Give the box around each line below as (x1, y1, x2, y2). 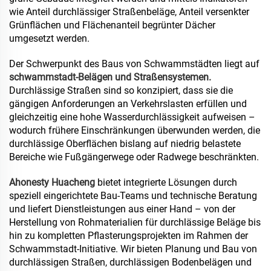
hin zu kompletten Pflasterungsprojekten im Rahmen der (9, 229, 248, 241)
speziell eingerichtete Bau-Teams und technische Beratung (9, 189, 257, 201)
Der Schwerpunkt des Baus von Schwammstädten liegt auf (9, 57, 260, 70)
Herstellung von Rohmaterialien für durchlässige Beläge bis (9, 216, 261, 228)
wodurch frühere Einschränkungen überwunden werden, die (9, 124, 260, 136)
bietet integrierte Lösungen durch (97, 176, 237, 188)
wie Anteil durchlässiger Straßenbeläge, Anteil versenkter (9, 5, 249, 18)
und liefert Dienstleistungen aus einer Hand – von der (9, 203, 235, 215)
